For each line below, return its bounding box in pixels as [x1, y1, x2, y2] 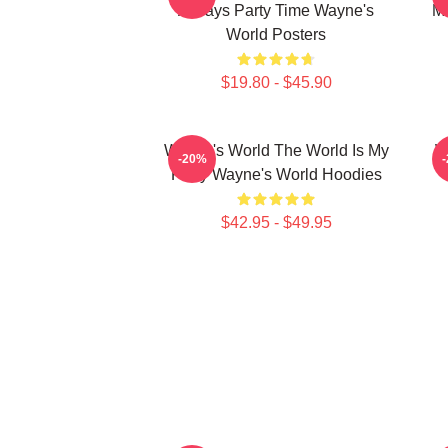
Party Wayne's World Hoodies [170, 166, 382, 183]
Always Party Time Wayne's [178, 2, 374, 19]
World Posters [226, 26, 326, 43]
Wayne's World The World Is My [163, 142, 389, 159]
